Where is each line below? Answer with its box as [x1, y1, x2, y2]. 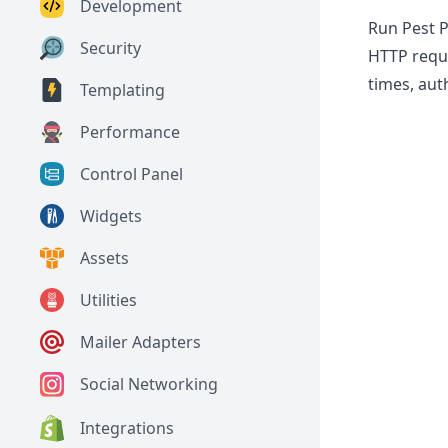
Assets [80, 247, 129, 270]
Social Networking [80, 373, 218, 396]
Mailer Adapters [80, 331, 201, 354]
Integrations [80, 417, 174, 440]
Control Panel [80, 163, 183, 186]
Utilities [80, 289, 137, 312]
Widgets [80, 205, 142, 228]
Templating [80, 79, 165, 102]
